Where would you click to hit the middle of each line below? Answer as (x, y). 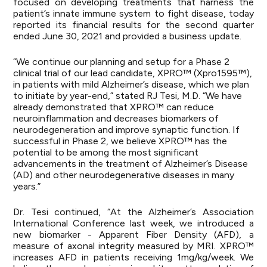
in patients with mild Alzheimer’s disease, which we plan (131, 84)
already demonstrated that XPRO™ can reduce (114, 107)
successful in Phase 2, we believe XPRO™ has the (120, 141)
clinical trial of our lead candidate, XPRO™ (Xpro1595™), (133, 73)
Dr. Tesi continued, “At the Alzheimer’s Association (133, 212)
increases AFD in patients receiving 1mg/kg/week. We (133, 257)
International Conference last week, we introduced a (133, 223)
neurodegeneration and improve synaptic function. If (127, 130)
